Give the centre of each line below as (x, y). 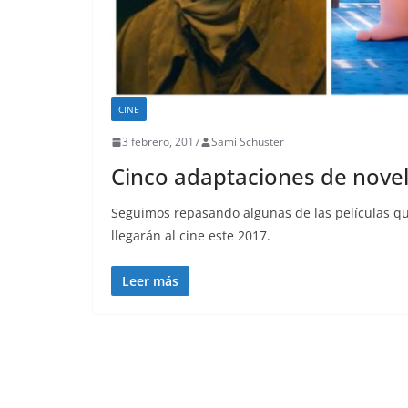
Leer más (150, 281)
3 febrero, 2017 (161, 142)
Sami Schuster (248, 142)
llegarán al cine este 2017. (191, 236)
